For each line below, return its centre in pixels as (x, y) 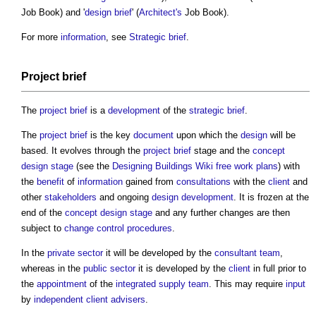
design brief (108, 13)
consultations (203, 182)
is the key (110, 135)
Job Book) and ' (53, 13)
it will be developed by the (159, 253)
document (153, 135)
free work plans (247, 166)
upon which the (207, 135)
